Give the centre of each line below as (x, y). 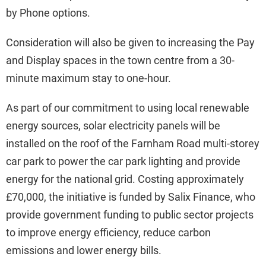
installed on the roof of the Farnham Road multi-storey (133, 143)
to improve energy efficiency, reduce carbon (108, 232)
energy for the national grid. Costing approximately (125, 179)
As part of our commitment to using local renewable (128, 107)
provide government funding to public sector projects (130, 214)
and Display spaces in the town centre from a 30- (120, 60)
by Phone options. (48, 12)
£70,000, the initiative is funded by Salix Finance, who (131, 197)
